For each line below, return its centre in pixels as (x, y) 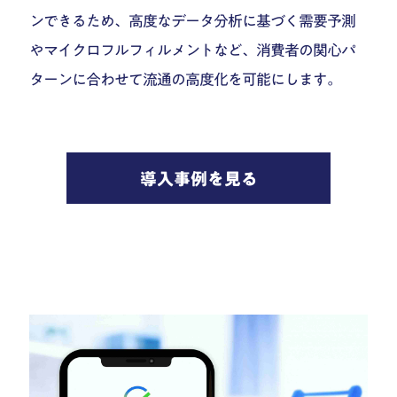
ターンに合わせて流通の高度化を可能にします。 (186, 80)
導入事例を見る (198, 178)
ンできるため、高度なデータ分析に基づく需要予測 (193, 21)
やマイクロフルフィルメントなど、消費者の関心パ (193, 51)
